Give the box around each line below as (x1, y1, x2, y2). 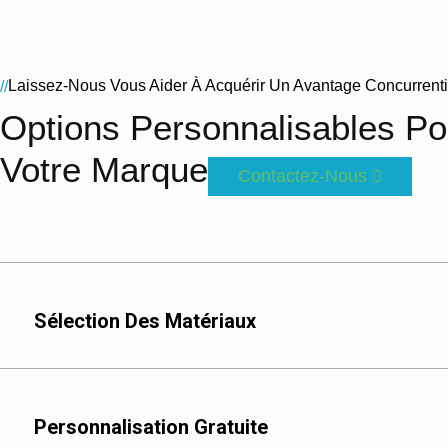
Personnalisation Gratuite (34, 415, 268, 440)
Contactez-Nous (238, 166, 367, 187)
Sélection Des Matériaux (34, 309, 256, 334)
